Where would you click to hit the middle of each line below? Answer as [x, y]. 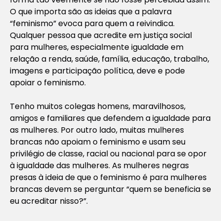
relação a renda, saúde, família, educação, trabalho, [110, 59]
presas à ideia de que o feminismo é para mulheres [108, 177]
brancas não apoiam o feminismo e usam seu [98, 142]
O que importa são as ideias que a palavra [91, 11]
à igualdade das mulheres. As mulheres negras [99, 165]
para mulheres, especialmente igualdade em [97, 47]
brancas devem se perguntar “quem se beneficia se [110, 189]
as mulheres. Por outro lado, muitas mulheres [97, 130]
